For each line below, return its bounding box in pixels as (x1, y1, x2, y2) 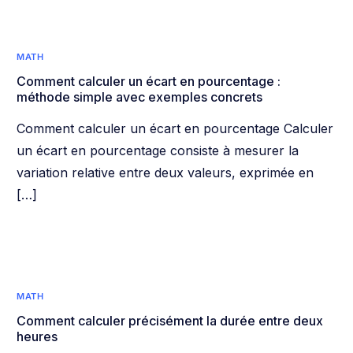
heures (17, 328, 58, 344)
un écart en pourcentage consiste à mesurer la (17, 142, 299, 158)
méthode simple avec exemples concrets (17, 88, 263, 105)
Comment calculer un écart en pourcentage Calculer (17, 120, 334, 136)
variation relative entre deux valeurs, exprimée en (17, 164, 314, 180)
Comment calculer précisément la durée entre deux (17, 312, 324, 329)
